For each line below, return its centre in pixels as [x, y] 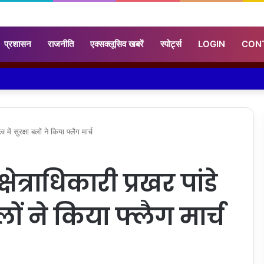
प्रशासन [18, 44]
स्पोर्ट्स [171, 44]
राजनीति [61, 44]
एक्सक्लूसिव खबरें [117, 44]
